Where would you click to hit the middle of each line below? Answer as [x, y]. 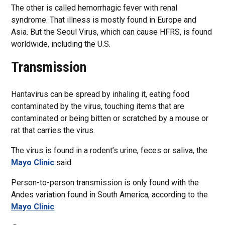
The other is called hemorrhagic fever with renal [94, 8]
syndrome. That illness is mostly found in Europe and [104, 20]
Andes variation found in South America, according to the [110, 195]
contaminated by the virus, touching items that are [98, 106]
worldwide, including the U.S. [61, 44]
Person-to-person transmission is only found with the [105, 183]
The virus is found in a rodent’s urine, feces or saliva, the [109, 150]
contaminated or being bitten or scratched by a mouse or [110, 118]
